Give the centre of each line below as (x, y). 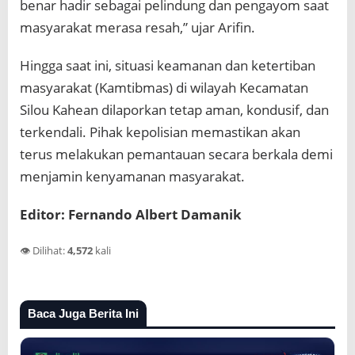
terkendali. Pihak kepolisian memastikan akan (160, 132)
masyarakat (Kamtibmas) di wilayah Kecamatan (164, 87)
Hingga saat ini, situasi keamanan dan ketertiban (168, 65)
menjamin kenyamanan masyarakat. (132, 176)
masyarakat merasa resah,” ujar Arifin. (137, 27)
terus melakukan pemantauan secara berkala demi (176, 154)
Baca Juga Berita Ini (83, 314)
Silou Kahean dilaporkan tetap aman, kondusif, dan (174, 109)
